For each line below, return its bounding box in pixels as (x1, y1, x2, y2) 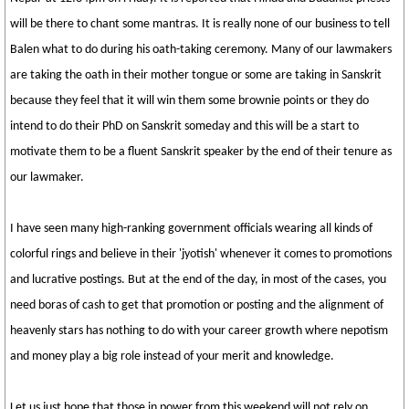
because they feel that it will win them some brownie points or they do (10, 94, 369, 108)
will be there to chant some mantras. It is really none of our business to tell (10, 17, 390, 31)
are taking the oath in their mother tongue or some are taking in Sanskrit (10, 68, 382, 82)
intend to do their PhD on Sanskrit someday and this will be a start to (10, 120, 359, 133)
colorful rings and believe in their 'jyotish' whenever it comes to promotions (10, 247, 392, 261)
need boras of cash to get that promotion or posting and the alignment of (10, 299, 383, 312)
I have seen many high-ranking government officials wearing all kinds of (10, 222, 372, 236)
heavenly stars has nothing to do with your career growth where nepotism (10, 324, 388, 338)
